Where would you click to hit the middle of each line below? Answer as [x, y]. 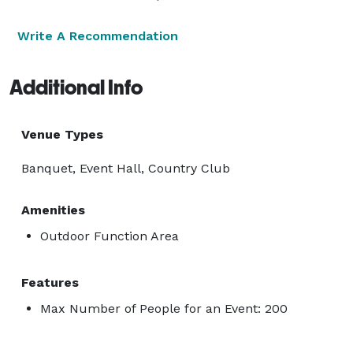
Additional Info [76, 87]
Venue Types [62, 134]
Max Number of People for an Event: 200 [164, 308]
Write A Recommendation [98, 35]
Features [50, 282]
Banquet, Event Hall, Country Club [126, 168]
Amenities [53, 210]
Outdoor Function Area [110, 236]
